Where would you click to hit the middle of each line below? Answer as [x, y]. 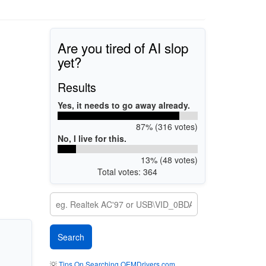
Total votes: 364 [128, 171]
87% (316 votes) [167, 126]
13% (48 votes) [169, 159]
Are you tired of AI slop [123, 47]
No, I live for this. [92, 138]
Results [77, 87]
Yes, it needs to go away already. [124, 105]
